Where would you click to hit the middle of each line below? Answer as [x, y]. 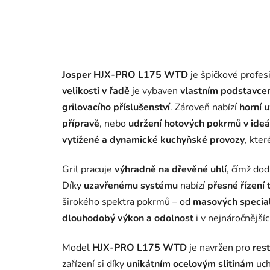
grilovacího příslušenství [116, 108]
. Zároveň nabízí [205, 108]
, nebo [114, 124]
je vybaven [155, 91]
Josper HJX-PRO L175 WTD [125, 75]
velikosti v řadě [96, 91]
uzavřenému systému [131, 186]
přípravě [81, 124]
